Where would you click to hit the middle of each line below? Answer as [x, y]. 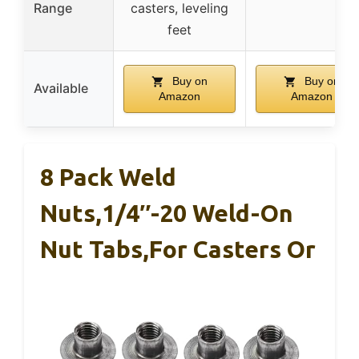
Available [61, 88]
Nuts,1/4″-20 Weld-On [167, 213]
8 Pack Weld [108, 177]
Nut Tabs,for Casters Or [178, 249]
